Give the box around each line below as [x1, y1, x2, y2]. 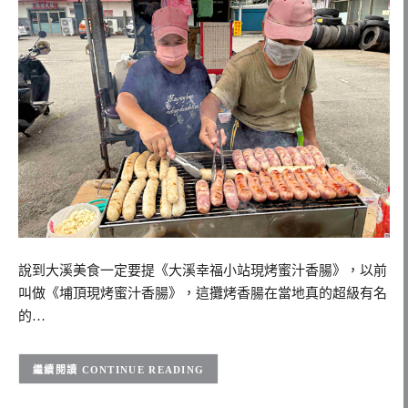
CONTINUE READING [81, 363, 205, 375]
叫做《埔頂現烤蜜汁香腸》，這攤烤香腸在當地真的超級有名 [18, 285, 387, 301]
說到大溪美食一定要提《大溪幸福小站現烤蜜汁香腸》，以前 [18, 262, 387, 278]
